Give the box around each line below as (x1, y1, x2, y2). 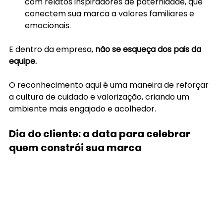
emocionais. (25, 19, 71, 31)
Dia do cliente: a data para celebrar (9, 126, 192, 141)
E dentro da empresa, (9, 43, 93, 55)
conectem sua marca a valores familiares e (25, 7, 196, 19)
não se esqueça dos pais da (93, 43, 203, 55)
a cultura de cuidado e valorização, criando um (9, 91, 191, 103)
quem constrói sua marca (9, 140, 142, 155)
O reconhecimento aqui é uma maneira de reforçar (9, 79, 211, 91)
